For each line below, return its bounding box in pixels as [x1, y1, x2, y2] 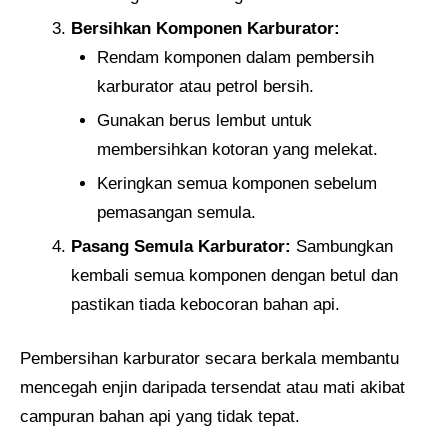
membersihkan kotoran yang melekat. [96, 139, 378, 159]
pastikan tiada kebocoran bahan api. [71, 294, 340, 314]
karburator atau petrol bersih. [96, 76, 314, 96]
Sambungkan [291, 236, 393, 256]
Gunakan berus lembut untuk [96, 110, 312, 130]
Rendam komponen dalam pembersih [96, 47, 374, 67]
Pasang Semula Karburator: [71, 236, 291, 256]
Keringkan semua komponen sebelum [96, 173, 377, 193]
